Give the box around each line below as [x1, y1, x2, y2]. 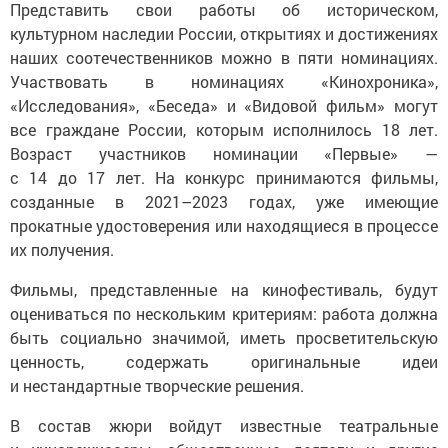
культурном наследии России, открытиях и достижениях [10, 16, 438, 38]
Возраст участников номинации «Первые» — [10, 136, 438, 158]
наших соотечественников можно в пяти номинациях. [10, 40, 438, 62]
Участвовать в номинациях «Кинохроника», [10, 64, 438, 86]
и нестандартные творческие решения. [10, 368, 308, 390]
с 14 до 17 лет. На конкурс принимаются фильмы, [10, 160, 438, 182]
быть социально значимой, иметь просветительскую [10, 320, 438, 342]
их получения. [10, 232, 118, 254]
